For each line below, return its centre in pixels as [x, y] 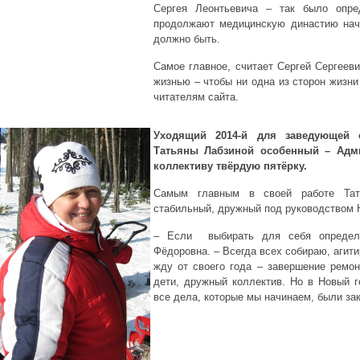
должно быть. [187, 39]
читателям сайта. [196, 97]
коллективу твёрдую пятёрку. [230, 166]
